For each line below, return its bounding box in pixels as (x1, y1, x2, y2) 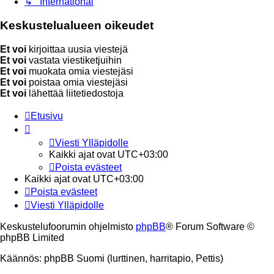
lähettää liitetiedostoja (26, 87, 124, 98)
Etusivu (31, 110, 63, 121)
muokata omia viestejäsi (26, 65, 133, 76)
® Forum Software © (166, 221, 254, 232)
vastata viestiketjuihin (26, 54, 122, 65)
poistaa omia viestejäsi (26, 76, 128, 87)
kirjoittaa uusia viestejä (26, 43, 128, 54)
